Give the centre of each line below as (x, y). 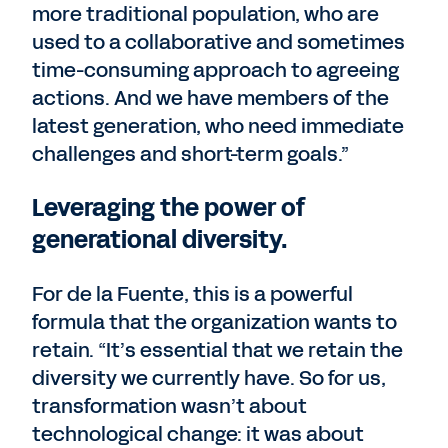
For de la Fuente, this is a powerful (192, 294)
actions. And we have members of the (210, 98)
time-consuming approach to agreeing (215, 70)
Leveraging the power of (169, 208)
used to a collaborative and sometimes (218, 42)
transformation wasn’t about (169, 406)
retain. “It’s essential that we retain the (217, 350)
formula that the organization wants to (214, 322)
